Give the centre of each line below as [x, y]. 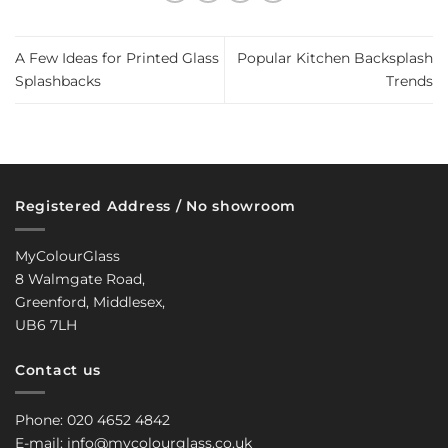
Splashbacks [58, 81]
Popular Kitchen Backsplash [335, 58]
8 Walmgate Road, [80, 279]
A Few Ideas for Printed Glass [117, 58]
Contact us [58, 369]
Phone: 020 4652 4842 [92, 419]
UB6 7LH [46, 325]
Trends [409, 81]
